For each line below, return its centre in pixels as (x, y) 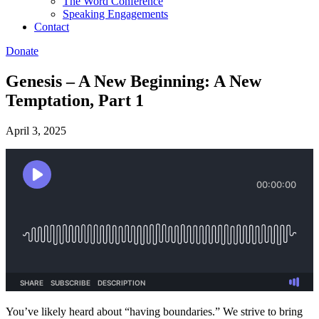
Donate (22, 51)
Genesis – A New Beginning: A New (134, 81)
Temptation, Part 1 (75, 100)
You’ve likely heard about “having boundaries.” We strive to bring (154, 311)
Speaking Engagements (115, 14)
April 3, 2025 (36, 130)
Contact (52, 27)
